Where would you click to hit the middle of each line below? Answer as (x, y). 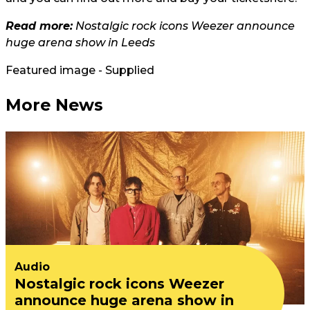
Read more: (39, 26)
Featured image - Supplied (80, 71)
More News (54, 105)
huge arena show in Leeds (80, 43)
